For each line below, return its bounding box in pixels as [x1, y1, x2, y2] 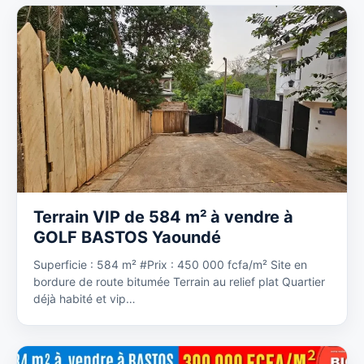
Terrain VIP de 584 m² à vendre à [33, 207, 293, 227]
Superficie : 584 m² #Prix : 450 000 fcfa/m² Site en [33, 258, 307, 271]
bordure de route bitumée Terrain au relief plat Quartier [33, 275, 325, 288]
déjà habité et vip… [33, 292, 136, 305]
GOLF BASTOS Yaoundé [33, 227, 221, 247]
